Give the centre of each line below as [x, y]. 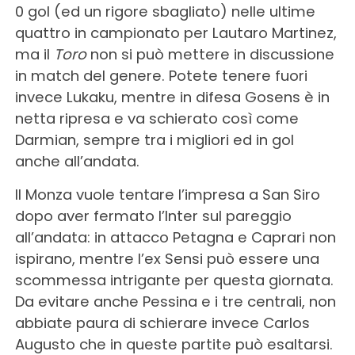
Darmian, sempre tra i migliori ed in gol [154, 139]
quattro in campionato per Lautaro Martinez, [176, 32]
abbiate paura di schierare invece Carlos [162, 323]
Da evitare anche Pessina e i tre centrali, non [175, 301]
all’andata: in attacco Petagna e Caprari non [175, 237]
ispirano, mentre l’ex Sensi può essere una [167, 258]
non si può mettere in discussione [210, 54]
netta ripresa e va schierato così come [157, 118]
